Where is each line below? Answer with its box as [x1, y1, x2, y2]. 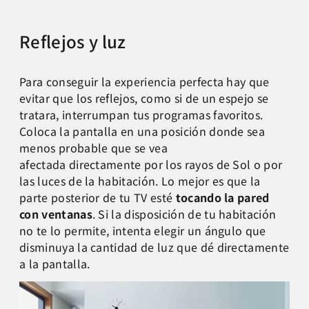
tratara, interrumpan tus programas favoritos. [19, 106, 263, 123]
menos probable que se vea [19, 139, 168, 156]
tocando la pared [175, 188, 270, 206]
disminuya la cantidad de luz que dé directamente [19, 238, 290, 255]
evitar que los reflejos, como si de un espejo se [19, 89, 269, 106]
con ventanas [19, 205, 92, 222]
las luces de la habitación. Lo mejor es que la [19, 172, 261, 189]
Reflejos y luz [19, 28, 126, 53]
